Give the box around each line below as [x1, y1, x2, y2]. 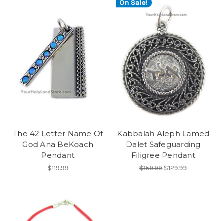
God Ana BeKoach [22, 140, 94, 149]
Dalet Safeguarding [126, 140, 201, 149]
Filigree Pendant [131, 150, 195, 160]
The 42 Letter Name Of [13, 129, 103, 139]
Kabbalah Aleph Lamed [117, 129, 210, 139]
